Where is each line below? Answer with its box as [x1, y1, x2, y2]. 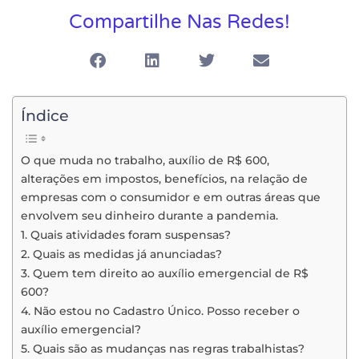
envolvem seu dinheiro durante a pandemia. [21, 208, 278, 224]
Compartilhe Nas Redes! [69, 10, 290, 34]
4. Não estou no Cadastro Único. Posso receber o [21, 304, 300, 319]
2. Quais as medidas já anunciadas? [21, 247, 222, 262]
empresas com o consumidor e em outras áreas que [21, 190, 321, 205]
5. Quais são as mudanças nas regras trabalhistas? [21, 341, 305, 357]
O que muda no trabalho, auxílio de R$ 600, [21, 153, 269, 168]
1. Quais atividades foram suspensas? [21, 228, 231, 243]
